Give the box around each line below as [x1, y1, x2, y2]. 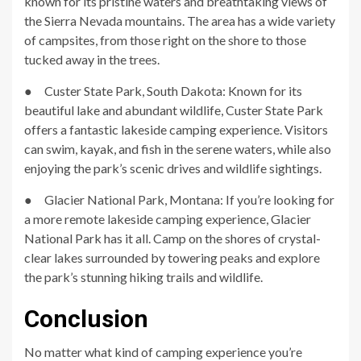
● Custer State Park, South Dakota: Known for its [24, 82, 302, 98]
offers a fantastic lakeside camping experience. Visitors [24, 121, 328, 137]
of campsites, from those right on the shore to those [24, 31, 306, 48]
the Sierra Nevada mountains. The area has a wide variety [24, 12, 335, 28]
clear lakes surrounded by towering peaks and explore [24, 249, 320, 265]
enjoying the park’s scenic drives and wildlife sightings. [24, 160, 322, 176]
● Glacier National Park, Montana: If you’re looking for [24, 191, 334, 207]
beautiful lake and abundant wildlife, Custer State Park [24, 102, 323, 118]
